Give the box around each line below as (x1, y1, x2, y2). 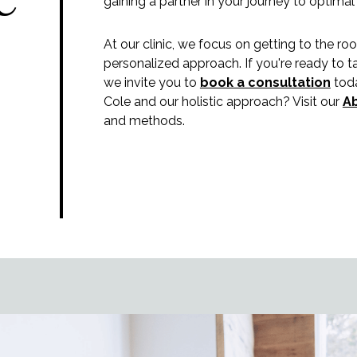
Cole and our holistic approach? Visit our (103, 94, 339, 110)
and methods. (103, 113, 185, 129)
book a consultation (199, 75, 331, 91)
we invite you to (103, 75, 200, 91)
